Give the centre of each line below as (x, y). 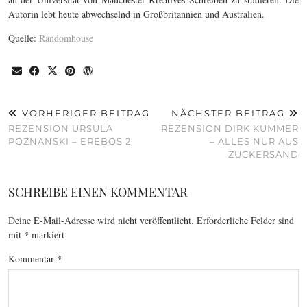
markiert (47, 234)
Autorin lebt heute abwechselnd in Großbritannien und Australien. (136, 14)
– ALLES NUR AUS (254, 141)
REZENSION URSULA (61, 128)
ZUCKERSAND (263, 154)
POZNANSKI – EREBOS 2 (70, 141)
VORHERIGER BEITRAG (84, 113)
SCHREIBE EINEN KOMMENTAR (98, 192)
